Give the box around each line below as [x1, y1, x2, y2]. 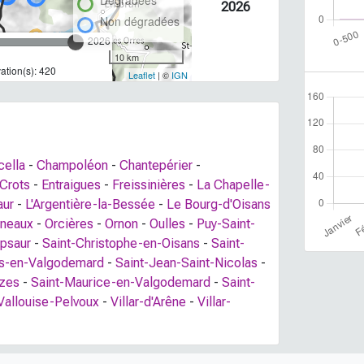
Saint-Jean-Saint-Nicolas [115, 255, 258, 271]
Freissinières [112, 177, 185, 193]
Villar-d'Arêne [110, 294, 186, 310]
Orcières [45, 216, 93, 232]
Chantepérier [119, 158, 193, 174]
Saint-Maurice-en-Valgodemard [31, 275, 210, 291]
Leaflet [128, 68, 155, 82]
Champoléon [37, 158, 108, 174]
